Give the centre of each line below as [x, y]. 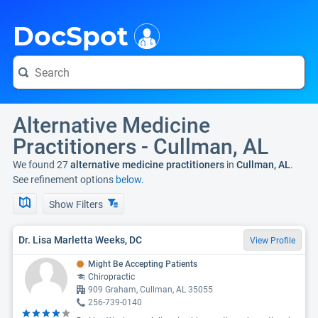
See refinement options [64, 180]
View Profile [273, 241]
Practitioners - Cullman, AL [141, 147]
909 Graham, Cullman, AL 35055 [150, 290]
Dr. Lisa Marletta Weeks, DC [80, 240]
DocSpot [71, 36]
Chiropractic [111, 277]
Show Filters [77, 204]
